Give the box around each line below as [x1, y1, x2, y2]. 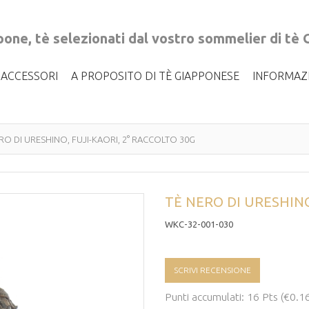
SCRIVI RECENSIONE [172, 266, 253, 275]
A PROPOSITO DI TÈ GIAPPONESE [71, 70, 239, 82]
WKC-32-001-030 [165, 219, 233, 229]
